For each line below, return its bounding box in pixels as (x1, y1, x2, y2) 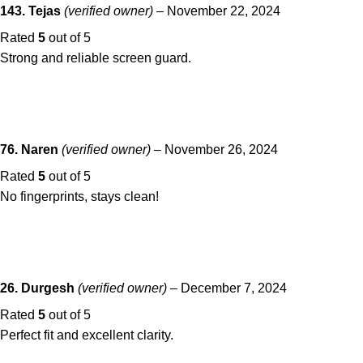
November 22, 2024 (167, 4, 280, 19)
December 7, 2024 (181, 281, 287, 296)
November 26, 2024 (164, 143, 278, 157)
